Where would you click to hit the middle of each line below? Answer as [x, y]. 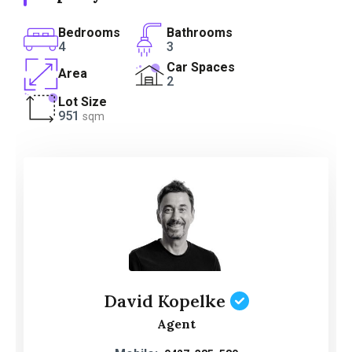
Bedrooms [89, 33]
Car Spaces [201, 68]
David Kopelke [164, 301]
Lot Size [82, 102]
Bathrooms [200, 33]
